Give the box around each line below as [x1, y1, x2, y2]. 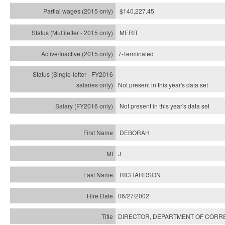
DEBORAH [120, 128, 150, 137]
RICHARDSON [120, 170, 161, 179]
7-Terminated [118, 49, 154, 58]
